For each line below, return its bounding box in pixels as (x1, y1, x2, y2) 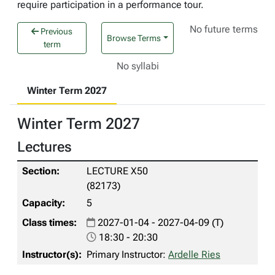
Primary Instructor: (87, 249, 168, 261)
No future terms (190, 23, 258, 36)
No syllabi (116, 60, 159, 72)
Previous (39, 26, 73, 37)
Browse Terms (107, 33, 161, 43)
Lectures (17, 138, 72, 156)
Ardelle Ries (168, 249, 220, 261)
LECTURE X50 (87, 165, 148, 177)
